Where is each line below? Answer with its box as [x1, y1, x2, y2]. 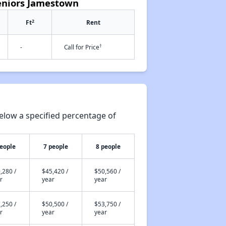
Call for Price [64, 43, 99, 51]
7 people [43, 142, 68, 150]
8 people [95, 142, 121, 150]
